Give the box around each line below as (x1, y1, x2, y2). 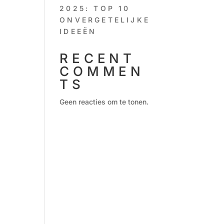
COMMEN (59, 63, 144, 79)
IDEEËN (59, 27, 97, 35)
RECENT (59, 50, 135, 66)
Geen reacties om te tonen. (59, 97, 149, 106)
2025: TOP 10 (59, 4, 130, 12)
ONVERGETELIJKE (59, 15, 150, 24)
